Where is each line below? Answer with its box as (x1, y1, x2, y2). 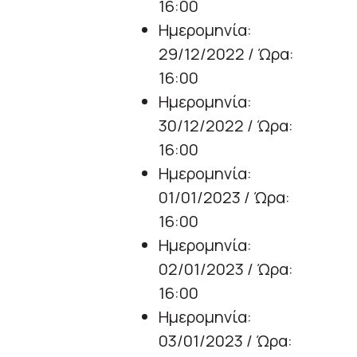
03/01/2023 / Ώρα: (159, 330, 292, 352)
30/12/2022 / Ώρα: (159, 115, 293, 137)
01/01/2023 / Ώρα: (159, 186, 290, 209)
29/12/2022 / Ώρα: (159, 43, 294, 65)
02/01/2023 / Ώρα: (159, 258, 293, 280)
